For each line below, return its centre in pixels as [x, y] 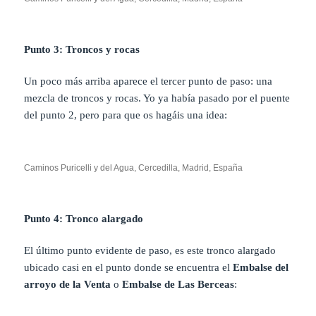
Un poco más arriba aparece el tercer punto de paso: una [148, 81]
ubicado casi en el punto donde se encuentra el [129, 268]
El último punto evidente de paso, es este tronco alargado [150, 251]
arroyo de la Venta [68, 285]
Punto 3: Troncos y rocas [82, 50]
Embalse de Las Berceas [178, 285]
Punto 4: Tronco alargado [84, 219]
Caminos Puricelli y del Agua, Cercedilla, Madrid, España [134, 168]
